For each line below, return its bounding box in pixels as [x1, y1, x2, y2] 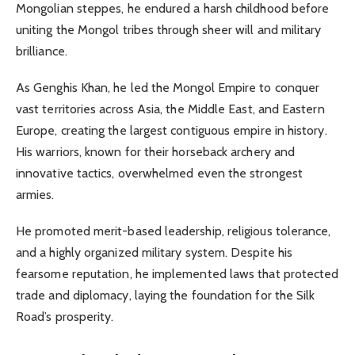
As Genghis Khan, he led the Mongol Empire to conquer [16, 79, 320, 95]
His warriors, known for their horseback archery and [16, 143, 296, 159]
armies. [16, 186, 55, 202]
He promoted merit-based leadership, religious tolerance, [16, 223, 331, 239]
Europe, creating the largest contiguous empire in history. [16, 122, 327, 138]
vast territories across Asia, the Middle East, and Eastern [16, 101, 325, 116]
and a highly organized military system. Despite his [16, 244, 293, 260]
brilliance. [16, 43, 67, 59]
